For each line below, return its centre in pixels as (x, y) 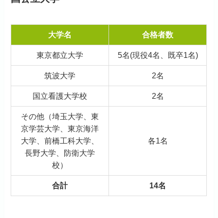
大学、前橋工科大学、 (60, 141)
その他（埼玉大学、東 (60, 117)
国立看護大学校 (60, 96)
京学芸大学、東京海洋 (60, 129)
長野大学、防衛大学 (60, 153)
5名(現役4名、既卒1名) (158, 55)
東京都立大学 (60, 55)
